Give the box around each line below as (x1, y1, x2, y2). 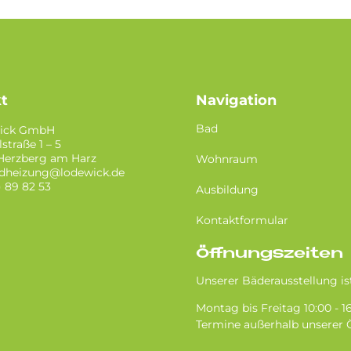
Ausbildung (195, 182, 259, 197)
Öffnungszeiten (195, 246, 343, 262)
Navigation (195, 91, 277, 109)
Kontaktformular (195, 212, 288, 227)
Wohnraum (195, 151, 258, 166)
